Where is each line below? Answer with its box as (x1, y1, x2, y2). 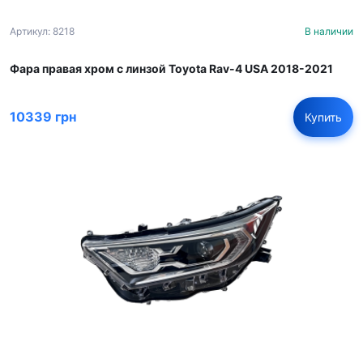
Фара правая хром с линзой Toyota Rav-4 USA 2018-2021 (10, 61, 333, 75)
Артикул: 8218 (10, 24, 75, 37)
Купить (305, 109, 342, 124)
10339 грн (10, 109, 76, 125)
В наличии (305, 24, 353, 37)
